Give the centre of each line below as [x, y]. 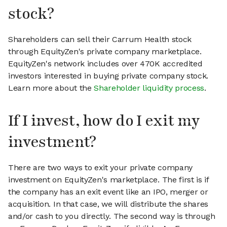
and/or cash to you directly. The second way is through [112, 216]
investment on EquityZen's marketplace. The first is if [109, 180]
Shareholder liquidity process [149, 88]
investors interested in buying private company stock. [108, 76]
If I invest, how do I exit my [104, 121]
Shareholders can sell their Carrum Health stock [100, 40]
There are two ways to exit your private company [100, 168]
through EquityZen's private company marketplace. [105, 52]
